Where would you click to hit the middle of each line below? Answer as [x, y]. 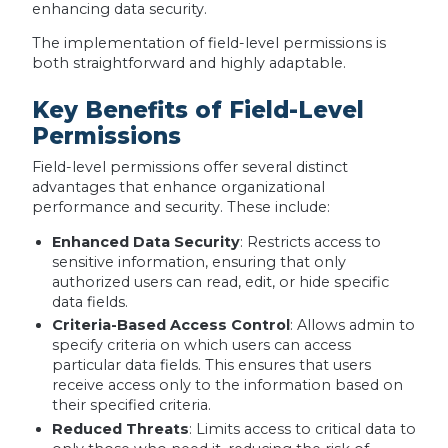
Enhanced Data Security [145, 241]
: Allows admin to [352, 325]
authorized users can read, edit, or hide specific [220, 281]
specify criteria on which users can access [201, 345]
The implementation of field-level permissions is [208, 43]
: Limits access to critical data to [302, 428]
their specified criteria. [131, 405]
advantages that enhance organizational [178, 187]
